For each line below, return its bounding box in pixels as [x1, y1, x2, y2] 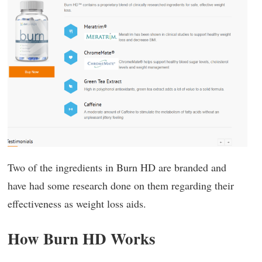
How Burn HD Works [8, 226, 156, 250]
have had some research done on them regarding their [8, 178, 234, 192]
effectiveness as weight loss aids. [8, 196, 146, 211]
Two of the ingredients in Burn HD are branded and [8, 160, 226, 174]
